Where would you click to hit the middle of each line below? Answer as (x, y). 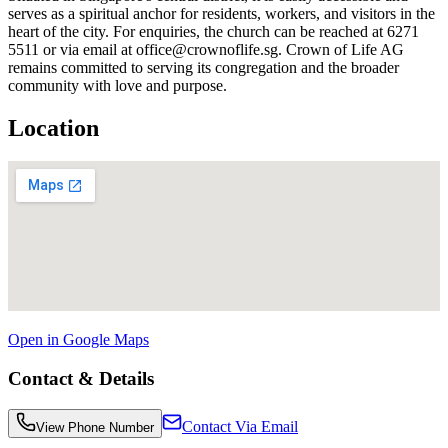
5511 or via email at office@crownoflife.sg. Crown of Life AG (206, 49)
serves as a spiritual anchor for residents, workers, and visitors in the (221, 13)
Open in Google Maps (78, 340)
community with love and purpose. (117, 85)
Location (53, 127)
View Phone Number (95, 427)
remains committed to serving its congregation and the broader (203, 67)
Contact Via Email (240, 426)
